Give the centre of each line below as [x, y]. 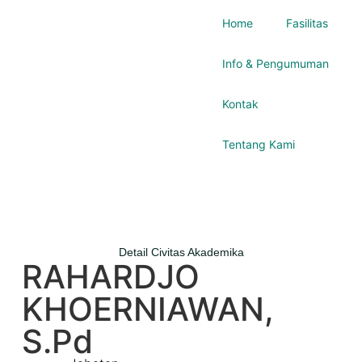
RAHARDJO [110, 277]
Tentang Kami [259, 145]
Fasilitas [307, 23]
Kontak [241, 104]
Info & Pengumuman [276, 64]
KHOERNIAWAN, [147, 309]
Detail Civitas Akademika [181, 253]
